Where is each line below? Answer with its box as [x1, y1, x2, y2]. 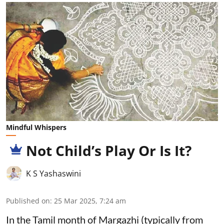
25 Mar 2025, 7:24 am [54, 196, 126, 206]
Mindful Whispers [6, 122, 66, 132]
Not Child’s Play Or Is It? [26, 141, 191, 160]
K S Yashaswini [26, 168, 81, 179]
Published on [6, 196, 50, 206]
